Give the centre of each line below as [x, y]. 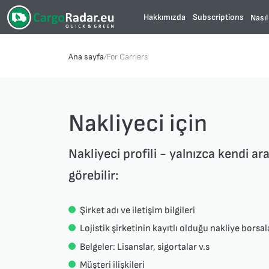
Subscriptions [218, 17]
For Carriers [127, 56]
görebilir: [93, 175]
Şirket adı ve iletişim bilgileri [138, 210]
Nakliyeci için [138, 123]
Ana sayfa [86, 56]
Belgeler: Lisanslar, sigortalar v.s [145, 246]
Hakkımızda [165, 17]
